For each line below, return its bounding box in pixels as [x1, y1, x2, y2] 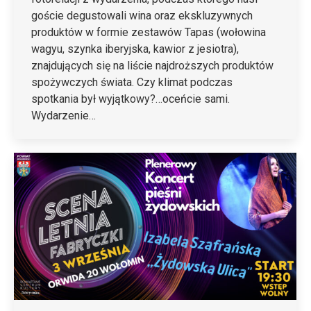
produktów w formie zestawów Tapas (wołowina [31, 26, 266, 40]
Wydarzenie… [31, 109, 96, 123]
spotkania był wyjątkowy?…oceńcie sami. [31, 92, 230, 106]
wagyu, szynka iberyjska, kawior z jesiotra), [31, 42, 239, 56]
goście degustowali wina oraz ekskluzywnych [31, 9, 253, 23]
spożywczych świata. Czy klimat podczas [31, 76, 233, 90]
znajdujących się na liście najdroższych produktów [31, 59, 274, 73]
